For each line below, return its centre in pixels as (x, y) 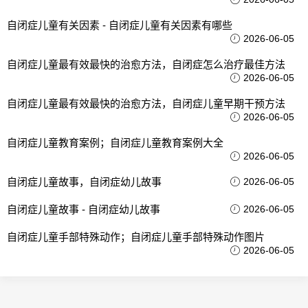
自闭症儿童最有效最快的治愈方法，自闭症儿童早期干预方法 (146, 103)
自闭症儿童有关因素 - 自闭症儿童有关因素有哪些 (120, 25)
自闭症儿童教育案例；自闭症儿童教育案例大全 (115, 142)
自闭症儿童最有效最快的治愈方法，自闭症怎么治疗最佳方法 (146, 64)
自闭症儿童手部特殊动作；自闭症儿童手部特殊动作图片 (136, 236)
